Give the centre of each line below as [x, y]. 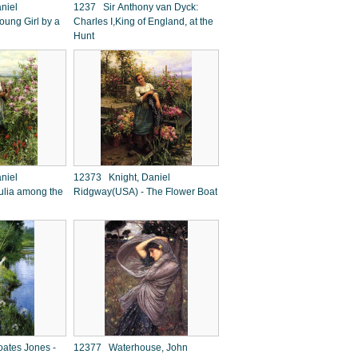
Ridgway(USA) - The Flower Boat [145, 192]
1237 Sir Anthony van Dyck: [136, 7]
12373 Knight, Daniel [122, 177]
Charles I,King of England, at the [143, 22]
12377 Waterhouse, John [131, 348]
